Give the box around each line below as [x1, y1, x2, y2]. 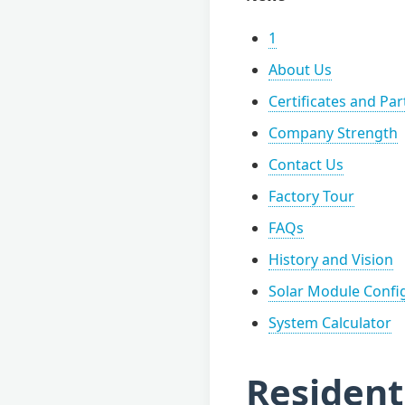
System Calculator [268, 312, 391, 333]
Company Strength [268, 122, 398, 143]
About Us [268, 59, 332, 80]
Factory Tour [268, 185, 354, 206]
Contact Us [268, 154, 344, 174]
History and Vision [268, 249, 393, 269]
